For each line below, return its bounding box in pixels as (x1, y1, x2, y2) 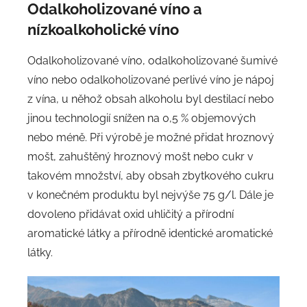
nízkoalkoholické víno (27, 21, 179, 39)
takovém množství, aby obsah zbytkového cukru (27, 169, 274, 182)
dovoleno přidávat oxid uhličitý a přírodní (27, 207, 234, 221)
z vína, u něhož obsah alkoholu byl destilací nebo (27, 92, 274, 106)
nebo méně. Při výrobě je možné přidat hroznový (27, 130, 274, 144)
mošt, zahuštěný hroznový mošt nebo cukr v (27, 149, 254, 163)
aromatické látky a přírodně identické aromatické (27, 226, 273, 240)
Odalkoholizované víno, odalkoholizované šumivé (27, 53, 278, 67)
